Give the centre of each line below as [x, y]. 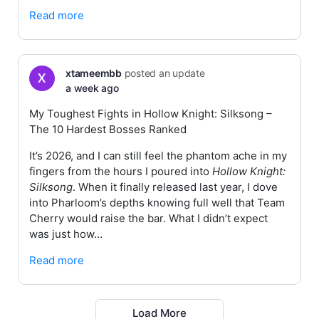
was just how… [66, 234]
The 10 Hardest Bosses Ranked [108, 129]
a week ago [92, 88]
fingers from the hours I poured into [121, 171]
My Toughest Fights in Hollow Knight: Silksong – [151, 114]
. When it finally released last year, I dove [175, 187]
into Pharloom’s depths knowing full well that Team [157, 203]
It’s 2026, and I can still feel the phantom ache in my [158, 156]
